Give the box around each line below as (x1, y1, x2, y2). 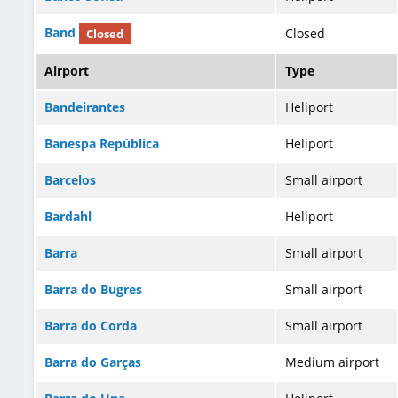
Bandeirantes (44, 99, 125, 116)
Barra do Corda (44, 317, 137, 335)
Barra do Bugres (44, 281, 142, 298)
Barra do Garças (44, 354, 141, 371)
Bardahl (44, 208, 92, 226)
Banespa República (44, 135, 159, 153)
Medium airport (285, 354, 379, 371)
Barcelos (44, 171, 96, 189)
